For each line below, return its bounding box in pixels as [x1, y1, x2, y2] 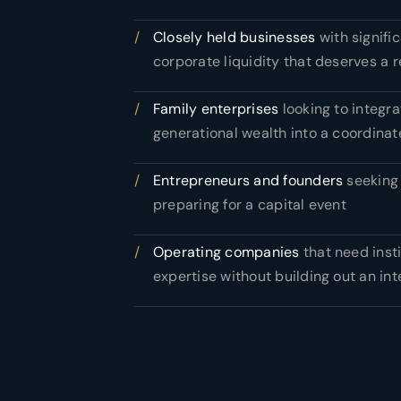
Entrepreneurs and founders [153, 171, 344, 190]
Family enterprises [153, 99, 279, 118]
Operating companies [153, 243, 300, 261]
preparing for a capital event [153, 195, 346, 214]
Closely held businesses [153, 28, 316, 47]
